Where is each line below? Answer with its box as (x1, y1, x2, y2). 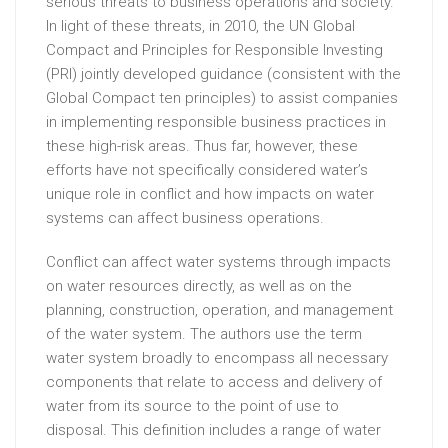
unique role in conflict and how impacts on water (46, 185, 374, 204)
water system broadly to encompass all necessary (46, 349, 388, 368)
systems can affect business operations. (46, 209, 324, 228)
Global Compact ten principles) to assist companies (46, 89, 398, 108)
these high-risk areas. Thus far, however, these (46, 137, 358, 156)
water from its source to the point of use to (46, 397, 339, 416)
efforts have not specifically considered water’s (46, 161, 368, 180)
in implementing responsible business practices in (46, 113, 386, 132)
